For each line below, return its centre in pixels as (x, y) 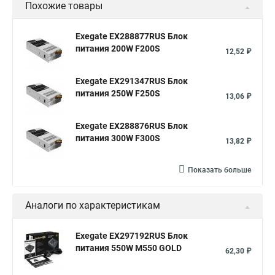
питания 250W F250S (118, 93)
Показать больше (219, 170)
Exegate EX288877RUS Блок (132, 36)
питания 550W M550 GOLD (129, 248)
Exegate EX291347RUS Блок (132, 81)
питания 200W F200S (118, 48)
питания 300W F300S (118, 138)
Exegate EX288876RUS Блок (132, 126)
